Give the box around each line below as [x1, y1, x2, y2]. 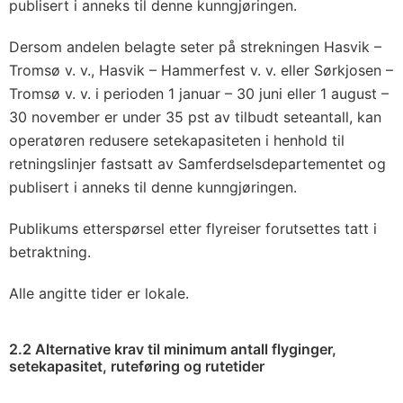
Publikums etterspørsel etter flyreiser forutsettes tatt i [9, 219, 377, 237]
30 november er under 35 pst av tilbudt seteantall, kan [9, 108, 381, 126]
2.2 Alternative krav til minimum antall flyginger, [9, 340, 336, 358]
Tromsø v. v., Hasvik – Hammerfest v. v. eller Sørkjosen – [9, 61, 393, 79]
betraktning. [9, 243, 91, 261]
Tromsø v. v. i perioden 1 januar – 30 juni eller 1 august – [9, 85, 389, 103]
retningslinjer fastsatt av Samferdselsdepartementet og [9, 155, 386, 173]
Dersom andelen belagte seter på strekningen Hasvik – [9, 38, 381, 56]
